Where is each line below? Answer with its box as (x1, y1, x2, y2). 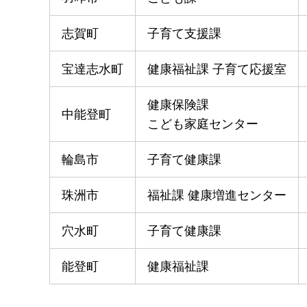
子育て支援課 (147, 26, 221, 40)
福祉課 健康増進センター (147, 188, 286, 202)
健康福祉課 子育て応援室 (147, 62, 286, 76)
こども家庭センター (147, 116, 258, 131)
